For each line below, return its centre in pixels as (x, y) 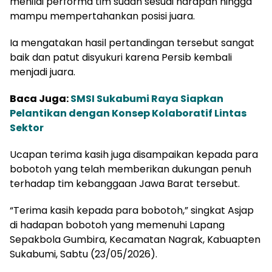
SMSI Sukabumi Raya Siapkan (147, 99)
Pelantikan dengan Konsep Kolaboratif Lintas (128, 114)
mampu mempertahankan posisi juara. (102, 16)
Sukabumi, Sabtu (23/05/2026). (83, 254)
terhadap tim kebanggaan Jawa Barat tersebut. (125, 184)
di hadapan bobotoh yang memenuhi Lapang (117, 225)
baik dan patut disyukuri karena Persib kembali (121, 58)
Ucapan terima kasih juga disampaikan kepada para (134, 155)
